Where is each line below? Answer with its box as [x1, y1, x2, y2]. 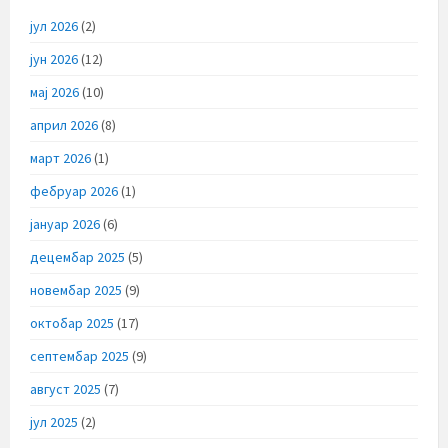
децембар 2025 [30, 248, 125, 266]
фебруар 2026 [30, 182, 118, 200]
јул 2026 [30, 17, 78, 35]
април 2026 [30, 116, 98, 134]
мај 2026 [30, 83, 79, 101]
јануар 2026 [30, 215, 100, 233]
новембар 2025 [30, 281, 122, 299]
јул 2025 [30, 413, 78, 431]
